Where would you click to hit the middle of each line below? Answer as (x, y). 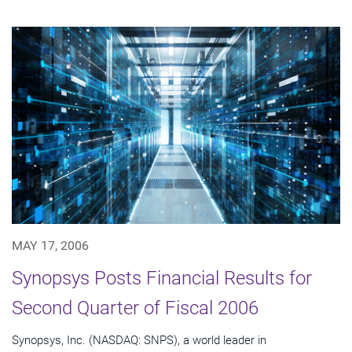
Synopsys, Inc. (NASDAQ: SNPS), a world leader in (139, 340)
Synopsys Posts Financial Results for (162, 278)
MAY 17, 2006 (50, 245)
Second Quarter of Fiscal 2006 (135, 308)
